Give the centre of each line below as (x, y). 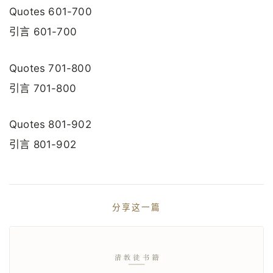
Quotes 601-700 (51, 12)
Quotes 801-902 (50, 124)
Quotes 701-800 (50, 68)
